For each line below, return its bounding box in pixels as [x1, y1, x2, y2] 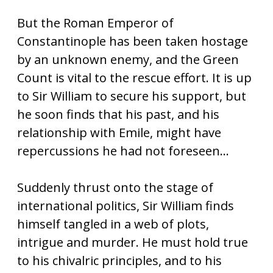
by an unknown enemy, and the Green [17, 51, 239, 68]
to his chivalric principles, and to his [17, 252, 222, 269]
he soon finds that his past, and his [17, 106, 219, 122]
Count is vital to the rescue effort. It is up [17, 69, 252, 86]
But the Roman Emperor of [17, 15, 174, 31]
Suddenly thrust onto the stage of [17, 179, 213, 196]
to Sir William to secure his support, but [17, 88, 246, 104]
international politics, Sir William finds [17, 197, 234, 214]
